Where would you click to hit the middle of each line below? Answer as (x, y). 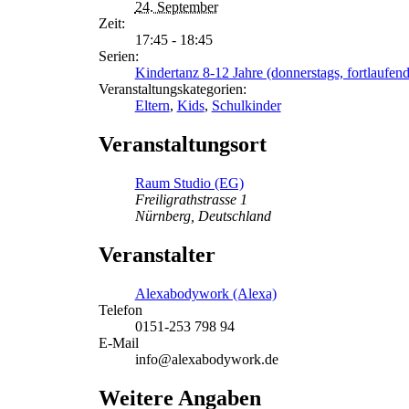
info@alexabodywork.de (206, 359)
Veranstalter (157, 254)
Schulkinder (246, 106)
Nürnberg (163, 216)
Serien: (118, 57)
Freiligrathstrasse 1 (191, 200)
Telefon (120, 309)
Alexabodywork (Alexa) (205, 293)
